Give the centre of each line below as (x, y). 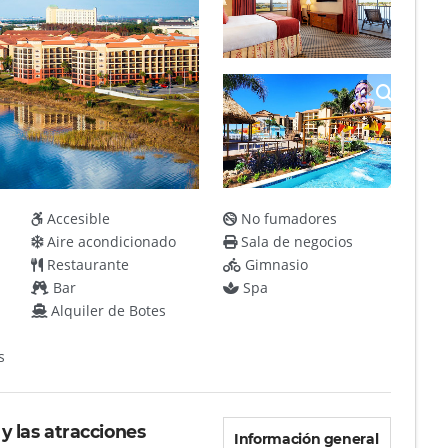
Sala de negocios (295, 241)
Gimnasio (275, 264)
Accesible (77, 218)
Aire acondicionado (110, 241)
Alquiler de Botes (107, 310)
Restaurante (86, 264)
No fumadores (287, 218)
